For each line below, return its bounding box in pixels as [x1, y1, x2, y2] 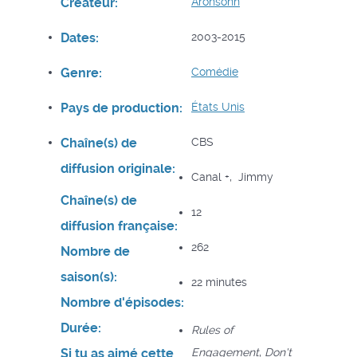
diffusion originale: [60, 160, 175, 176]
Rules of [191, 323, 233, 336]
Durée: [60, 320, 101, 335]
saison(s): [60, 269, 117, 284]
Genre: [60, 65, 102, 80]
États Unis [191, 100, 245, 113]
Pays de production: [60, 100, 182, 116]
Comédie [191, 65, 238, 78]
